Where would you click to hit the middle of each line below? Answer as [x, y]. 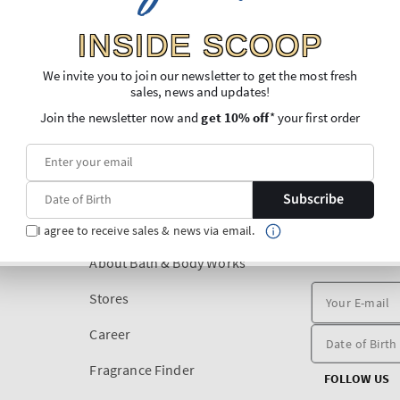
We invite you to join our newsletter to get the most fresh [200, 75]
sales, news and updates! [200, 92]
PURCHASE [341, 250]
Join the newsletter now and [121, 117]
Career [110, 333]
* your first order [315, 117]
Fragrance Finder [142, 369]
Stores [109, 298]
